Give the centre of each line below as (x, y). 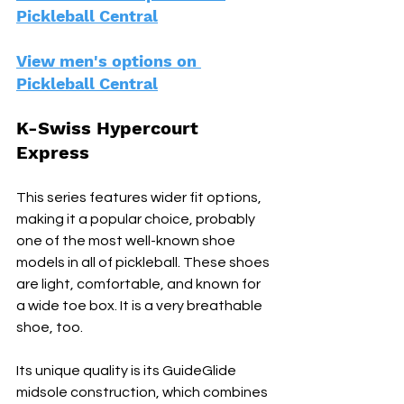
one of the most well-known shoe (127, 241)
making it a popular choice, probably (137, 220)
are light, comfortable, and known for (140, 285)
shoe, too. (51, 328)
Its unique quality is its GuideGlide (128, 371)
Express (53, 153)
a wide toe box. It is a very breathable (141, 306)
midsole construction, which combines (143, 393)
